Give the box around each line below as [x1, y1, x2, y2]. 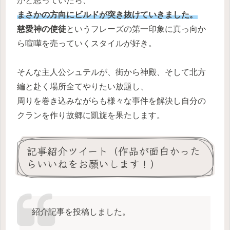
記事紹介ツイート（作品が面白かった [27, 143, 200, 159]
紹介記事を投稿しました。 [31, 207, 130, 217]
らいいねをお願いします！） [27, 156, 160, 171]
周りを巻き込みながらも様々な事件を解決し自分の [17, 97, 206, 106]
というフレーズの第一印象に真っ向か [66, 24, 206, 33]
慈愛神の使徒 [17, 24, 66, 33]
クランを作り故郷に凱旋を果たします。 [17, 111, 165, 120]
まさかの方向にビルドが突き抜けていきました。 [17, 10, 198, 19]
